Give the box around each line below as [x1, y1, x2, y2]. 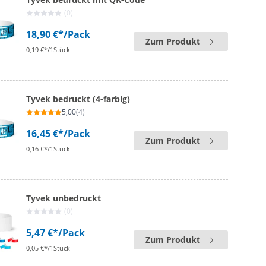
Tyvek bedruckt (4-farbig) [26, 93, 131, 104]
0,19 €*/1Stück [26, 45, 71, 54]
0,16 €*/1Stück [26, 144, 71, 153]
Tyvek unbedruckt [26, 192, 102, 204]
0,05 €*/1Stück [26, 243, 71, 252]
